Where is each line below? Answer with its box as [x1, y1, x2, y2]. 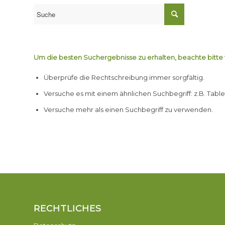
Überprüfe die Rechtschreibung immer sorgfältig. [44, 73, 204, 82]
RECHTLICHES [34, 203, 101, 214]
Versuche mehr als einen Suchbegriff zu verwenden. [44, 105, 213, 114]
